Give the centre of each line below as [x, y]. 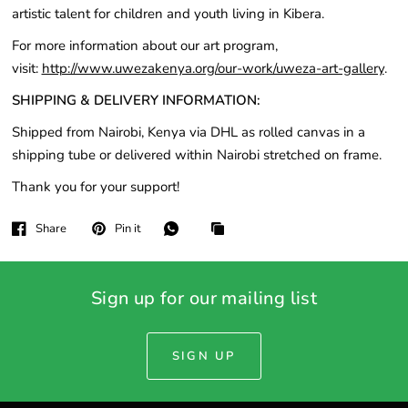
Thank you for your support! [95, 187]
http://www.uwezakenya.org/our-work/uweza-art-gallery [213, 68]
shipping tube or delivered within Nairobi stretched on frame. [196, 155]
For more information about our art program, [144, 46]
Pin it [127, 228]
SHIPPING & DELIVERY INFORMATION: [138, 100]
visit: [26, 68]
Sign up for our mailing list [204, 299]
